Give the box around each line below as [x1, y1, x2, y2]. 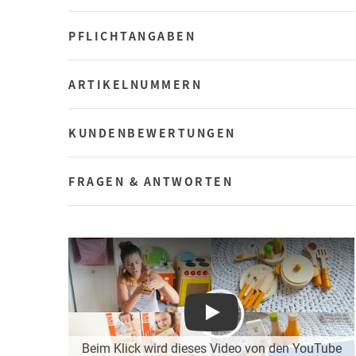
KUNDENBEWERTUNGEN [68, 124, 236, 141]
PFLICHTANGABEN [68, 27, 195, 44]
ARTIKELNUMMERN [68, 75, 202, 92]
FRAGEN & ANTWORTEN [68, 172, 233, 189]
